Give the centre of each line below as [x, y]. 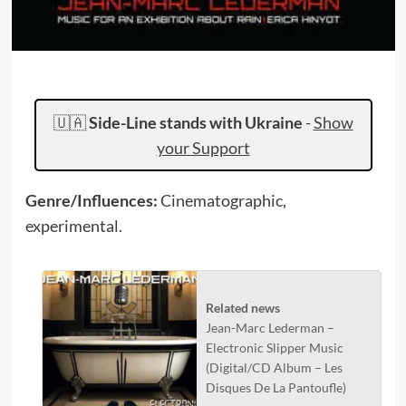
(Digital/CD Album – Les [274, 367]
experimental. [73, 226]
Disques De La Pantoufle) [275, 387]
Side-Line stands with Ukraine [195, 122]
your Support [203, 148]
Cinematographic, [223, 200]
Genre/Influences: [92, 200]
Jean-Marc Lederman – [270, 328]
